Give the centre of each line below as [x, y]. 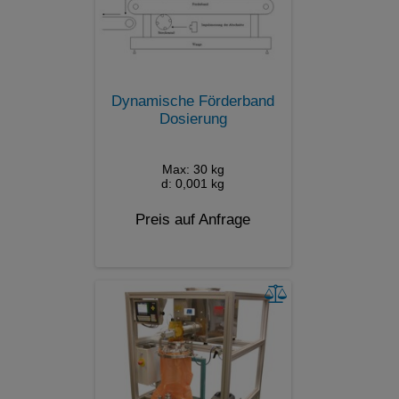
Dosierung [193, 118]
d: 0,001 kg [193, 183]
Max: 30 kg [193, 169]
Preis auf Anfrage [193, 219]
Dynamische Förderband [193, 101]
